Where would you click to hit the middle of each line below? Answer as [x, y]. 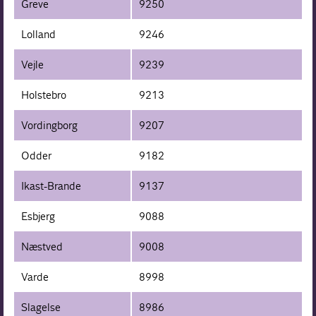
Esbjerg [38, 216]
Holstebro [44, 95]
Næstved [42, 246]
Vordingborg [50, 125]
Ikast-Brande [51, 186]
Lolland [39, 34]
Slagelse [41, 307]
